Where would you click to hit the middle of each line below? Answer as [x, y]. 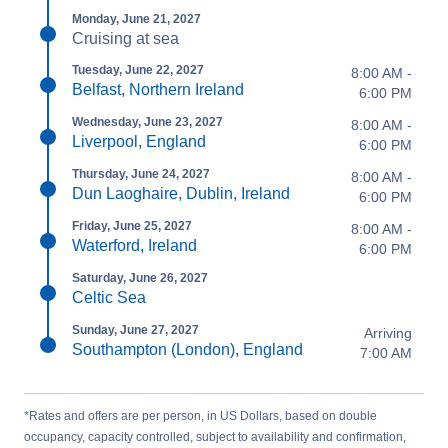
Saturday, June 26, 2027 [140, 278]
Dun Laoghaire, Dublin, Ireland [181, 193]
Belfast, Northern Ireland [158, 89]
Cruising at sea [125, 38]
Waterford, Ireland [134, 245]
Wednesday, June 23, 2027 [147, 122]
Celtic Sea [109, 297]
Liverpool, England [139, 141]
